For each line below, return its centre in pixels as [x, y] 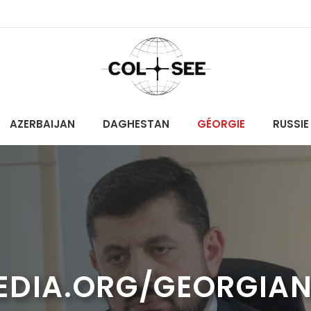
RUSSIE [291, 124]
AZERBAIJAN [42, 124]
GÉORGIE [221, 124]
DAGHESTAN [136, 124]
